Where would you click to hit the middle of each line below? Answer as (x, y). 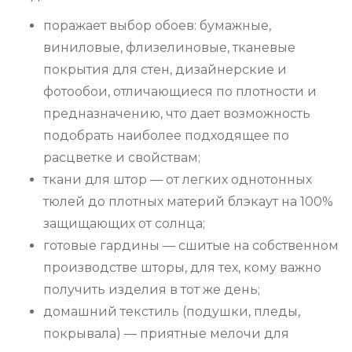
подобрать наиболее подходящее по (166, 136)
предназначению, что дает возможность (177, 114)
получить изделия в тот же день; (152, 290)
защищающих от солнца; (124, 224)
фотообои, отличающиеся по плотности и (180, 92)
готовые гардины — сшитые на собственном (191, 246)
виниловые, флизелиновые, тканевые (169, 48)
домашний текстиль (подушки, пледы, (172, 312)
